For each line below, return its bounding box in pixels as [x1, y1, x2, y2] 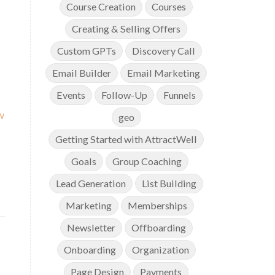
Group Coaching [112, 155, 182, 168]
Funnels [163, 89, 196, 101]
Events [56, 89, 86, 101]
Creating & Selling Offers [72, 23, 181, 35]
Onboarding [63, 244, 116, 256]
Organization [131, 244, 189, 256]
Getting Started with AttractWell [55, 133, 198, 145]
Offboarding [131, 222, 186, 234]
